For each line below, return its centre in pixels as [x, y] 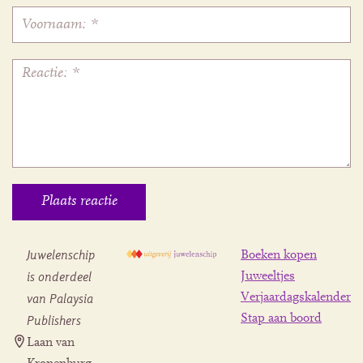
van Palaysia [60, 299]
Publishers [54, 321]
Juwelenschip [61, 256]
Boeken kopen [279, 256]
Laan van [51, 343]
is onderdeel [59, 278]
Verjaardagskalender [296, 298]
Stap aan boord [281, 319]
